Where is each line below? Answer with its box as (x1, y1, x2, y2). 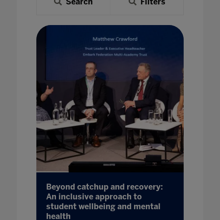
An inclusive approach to (46, 192, 142, 201)
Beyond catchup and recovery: (46, 182, 163, 192)
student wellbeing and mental (46, 202, 161, 211)
